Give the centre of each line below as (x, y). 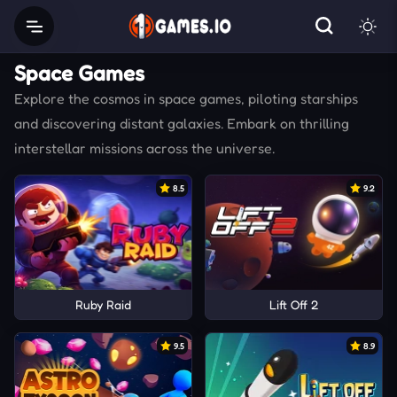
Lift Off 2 (294, 305)
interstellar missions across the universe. (144, 148)
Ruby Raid (103, 305)
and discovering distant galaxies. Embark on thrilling (182, 123)
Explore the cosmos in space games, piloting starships (186, 98)
